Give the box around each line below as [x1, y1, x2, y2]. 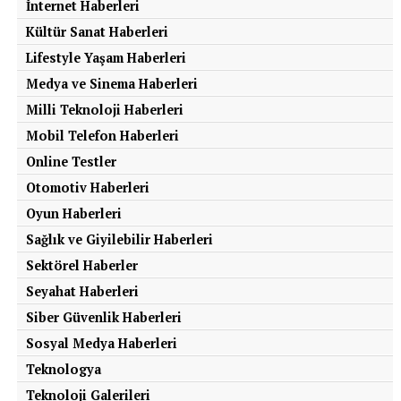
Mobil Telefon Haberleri [25, 126, 179, 144]
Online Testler [25, 152, 116, 170]
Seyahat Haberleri [25, 282, 139, 300]
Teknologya [25, 360, 101, 378]
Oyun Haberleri [25, 204, 122, 222]
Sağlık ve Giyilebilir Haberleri [25, 230, 213, 248]
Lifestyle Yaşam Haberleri [25, 48, 186, 66]
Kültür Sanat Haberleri [25, 22, 168, 40]
